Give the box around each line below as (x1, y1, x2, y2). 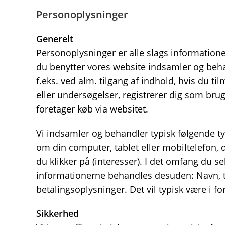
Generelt (36, 33, 73, 45)
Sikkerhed (36, 207, 79, 219)
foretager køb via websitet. (36, 103, 148, 115)
